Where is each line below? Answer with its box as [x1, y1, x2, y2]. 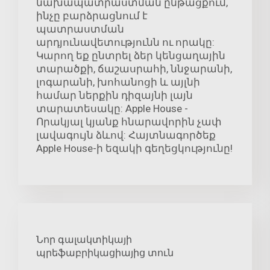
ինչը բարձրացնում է [36, 10, 148, 22]
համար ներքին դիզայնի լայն [36, 89, 193, 102]
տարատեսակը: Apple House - [36, 102, 188, 115]
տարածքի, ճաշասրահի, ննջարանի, [36, 63, 232, 75]
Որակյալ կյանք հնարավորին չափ [36, 116, 222, 128]
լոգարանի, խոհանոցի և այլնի [36, 76, 200, 89]
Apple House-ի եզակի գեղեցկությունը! [36, 142, 233, 155]
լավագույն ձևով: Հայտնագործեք [36, 129, 216, 142]
